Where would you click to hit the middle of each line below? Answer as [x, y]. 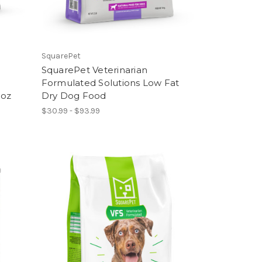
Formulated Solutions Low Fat [110, 82]
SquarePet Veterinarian [94, 70]
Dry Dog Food [74, 95]
